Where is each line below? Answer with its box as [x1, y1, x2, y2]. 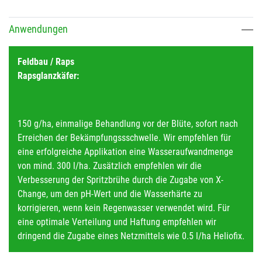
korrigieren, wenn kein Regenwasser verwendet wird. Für [18, 202, 230, 213]
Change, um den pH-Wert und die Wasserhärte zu [18, 188, 202, 199]
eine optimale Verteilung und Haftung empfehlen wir [18, 216, 216, 227]
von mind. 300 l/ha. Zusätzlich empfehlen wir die [18, 160, 202, 171]
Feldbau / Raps [18, 56, 74, 67]
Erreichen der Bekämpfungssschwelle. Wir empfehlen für [18, 132, 231, 143]
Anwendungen [9, 23, 68, 35]
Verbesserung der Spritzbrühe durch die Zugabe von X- [18, 174, 223, 185]
